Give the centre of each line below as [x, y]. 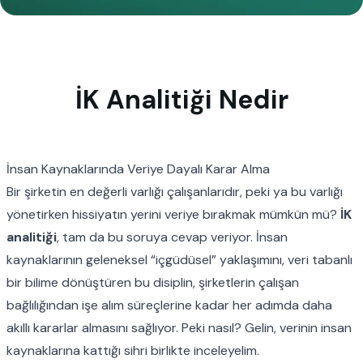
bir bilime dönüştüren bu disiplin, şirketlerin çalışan [153, 282]
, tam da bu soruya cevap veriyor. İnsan [172, 237]
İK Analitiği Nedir [181, 99]
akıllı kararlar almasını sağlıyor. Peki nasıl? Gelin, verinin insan [179, 327]
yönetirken [39, 214]
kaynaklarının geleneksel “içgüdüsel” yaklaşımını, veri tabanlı [179, 259]
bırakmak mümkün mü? [270, 214]
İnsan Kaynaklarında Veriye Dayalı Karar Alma [138, 169]
